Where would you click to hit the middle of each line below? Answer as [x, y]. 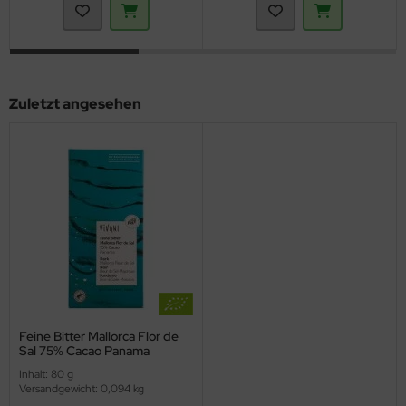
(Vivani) [42, 365]
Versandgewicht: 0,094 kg [82, 388]
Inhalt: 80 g [46, 374]
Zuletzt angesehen [75, 103]
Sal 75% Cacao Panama [84, 350]
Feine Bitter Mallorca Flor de [99, 336]
